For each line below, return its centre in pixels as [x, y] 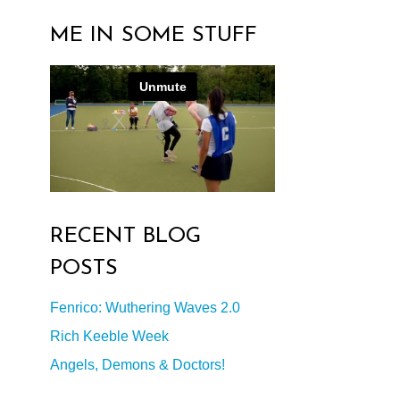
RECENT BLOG [125, 236]
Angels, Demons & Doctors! [137, 364]
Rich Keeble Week [109, 336]
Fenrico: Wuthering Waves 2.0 [145, 307]
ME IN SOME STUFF [154, 36]
